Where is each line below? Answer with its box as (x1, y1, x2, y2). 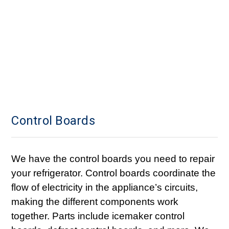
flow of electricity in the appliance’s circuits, (11, 182, 198, 193)
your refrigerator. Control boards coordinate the (11, 168, 216, 178)
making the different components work (11, 196, 179, 207)
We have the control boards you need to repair (11, 153, 215, 164)
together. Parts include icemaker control (11, 211, 185, 221)
